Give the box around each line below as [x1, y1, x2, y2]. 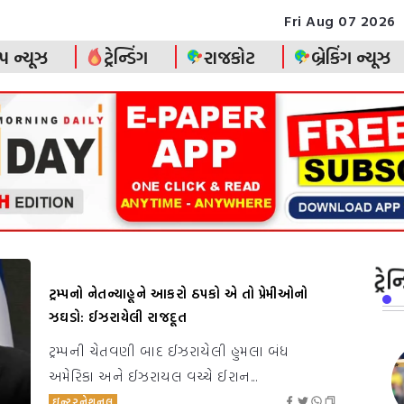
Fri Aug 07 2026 [284, 10, 396, 32]
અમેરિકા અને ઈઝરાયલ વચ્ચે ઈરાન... [48, 364, 258, 387]
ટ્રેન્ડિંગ [104, 42, 148, 70]
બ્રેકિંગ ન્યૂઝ [311, 42, 390, 70]
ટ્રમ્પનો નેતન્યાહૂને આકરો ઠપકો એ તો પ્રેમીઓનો [48, 282, 308, 304]
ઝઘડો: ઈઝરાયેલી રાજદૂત [48, 306, 188, 327]
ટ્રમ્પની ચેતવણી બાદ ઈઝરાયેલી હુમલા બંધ [48, 339, 289, 362]
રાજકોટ [204, 42, 255, 70]
